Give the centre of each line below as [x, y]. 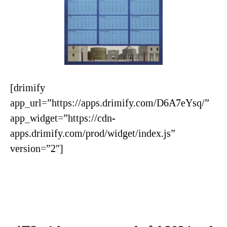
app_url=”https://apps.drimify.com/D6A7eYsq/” [110, 103]
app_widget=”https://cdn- [63, 118]
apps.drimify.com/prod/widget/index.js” [93, 133]
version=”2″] [37, 148]
